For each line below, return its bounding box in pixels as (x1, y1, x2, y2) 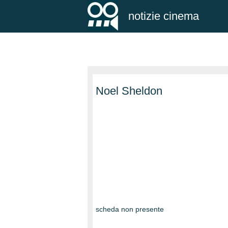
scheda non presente (96, 205, 164, 213)
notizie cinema (128, 10, 199, 22)
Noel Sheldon (96, 84, 162, 97)
